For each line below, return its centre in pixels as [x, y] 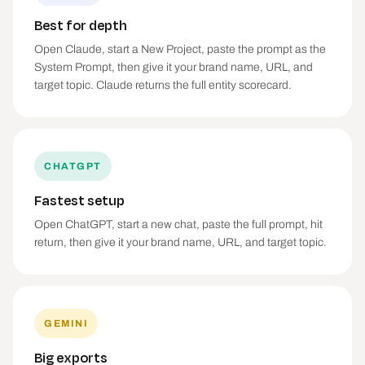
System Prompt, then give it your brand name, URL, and [174, 67]
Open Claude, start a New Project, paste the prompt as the [180, 49]
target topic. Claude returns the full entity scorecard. [163, 85]
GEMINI [66, 323]
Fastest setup [79, 200]
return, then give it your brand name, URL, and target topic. [180, 242]
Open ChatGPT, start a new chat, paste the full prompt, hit [178, 224]
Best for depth [81, 25]
